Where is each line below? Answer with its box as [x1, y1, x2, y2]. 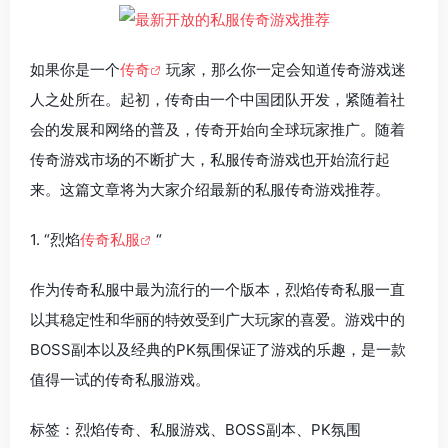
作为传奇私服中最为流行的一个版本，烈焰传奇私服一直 [30, 279, 405, 299]
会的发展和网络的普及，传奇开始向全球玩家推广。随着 [30, 119, 405, 139]
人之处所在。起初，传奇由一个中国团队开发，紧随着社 [30, 89, 405, 109]
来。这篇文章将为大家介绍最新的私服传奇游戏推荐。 [30, 179, 390, 199]
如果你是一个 [30, 59, 120, 79]
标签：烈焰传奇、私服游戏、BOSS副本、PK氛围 [30, 419, 361, 439]
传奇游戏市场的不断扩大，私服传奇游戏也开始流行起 [30, 149, 390, 169]
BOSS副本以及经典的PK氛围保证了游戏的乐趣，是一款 [30, 339, 406, 359]
